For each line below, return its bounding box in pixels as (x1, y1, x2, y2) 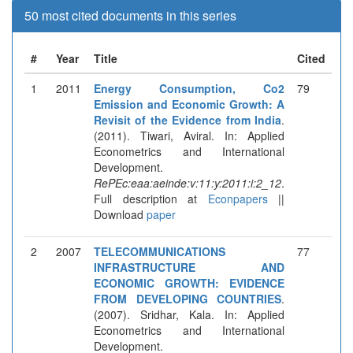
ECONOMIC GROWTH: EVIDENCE (94, 274, 284, 291)
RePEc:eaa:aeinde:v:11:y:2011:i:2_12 (94, 174, 281, 191)
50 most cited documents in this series (24, 6, 236, 24)
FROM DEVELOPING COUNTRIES (94, 290, 281, 307)
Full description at (94, 190, 197, 206)
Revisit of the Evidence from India (94, 111, 281, 128)
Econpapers (197, 190, 268, 206)
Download (94, 206, 147, 222)
